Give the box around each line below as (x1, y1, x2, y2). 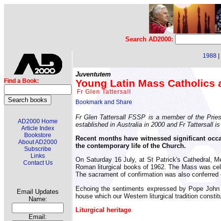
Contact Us (23, 159, 53, 166)
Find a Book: (4, 77, 39, 84)
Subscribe (24, 146, 51, 152)
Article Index (21, 125, 54, 132)
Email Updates (17, 188, 59, 195)
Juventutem (75, 71, 111, 78)
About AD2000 (18, 139, 57, 146)
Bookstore (24, 132, 51, 139)
